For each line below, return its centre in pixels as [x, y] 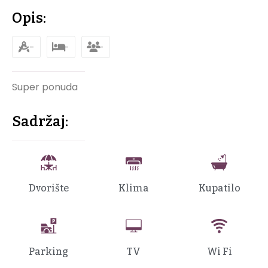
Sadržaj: [40, 122]
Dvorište [48, 188]
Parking [49, 252]
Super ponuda [45, 87]
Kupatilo [219, 188]
